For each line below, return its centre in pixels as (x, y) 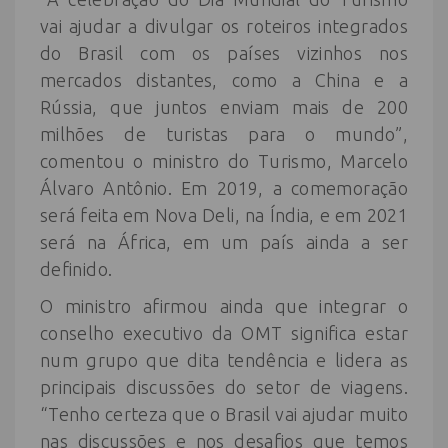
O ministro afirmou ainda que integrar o (224, 306)
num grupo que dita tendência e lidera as (224, 360)
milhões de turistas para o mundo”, (224, 134)
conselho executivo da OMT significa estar (224, 333)
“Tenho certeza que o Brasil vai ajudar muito (224, 414)
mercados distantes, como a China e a (224, 80)
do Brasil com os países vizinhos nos (224, 53)
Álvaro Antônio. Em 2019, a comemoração (224, 188)
